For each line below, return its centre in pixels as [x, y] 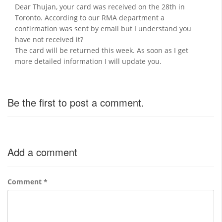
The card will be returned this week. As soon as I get [102, 50]
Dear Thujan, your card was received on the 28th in [100, 7]
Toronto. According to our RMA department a [90, 18]
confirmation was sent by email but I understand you [103, 28]
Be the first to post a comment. [76, 102]
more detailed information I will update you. [88, 61]
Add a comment [42, 152]
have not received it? [49, 39]
